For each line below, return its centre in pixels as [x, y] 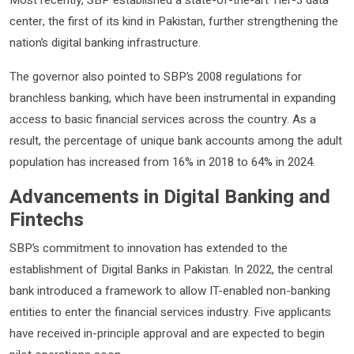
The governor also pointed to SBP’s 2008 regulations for [156, 76]
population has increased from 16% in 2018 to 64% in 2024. [162, 162]
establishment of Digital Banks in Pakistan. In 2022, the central [171, 269]
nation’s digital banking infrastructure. [105, 42]
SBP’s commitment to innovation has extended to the [149, 248]
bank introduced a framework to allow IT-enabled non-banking [170, 290]
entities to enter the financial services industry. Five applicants [170, 312]
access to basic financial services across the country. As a [163, 119]
